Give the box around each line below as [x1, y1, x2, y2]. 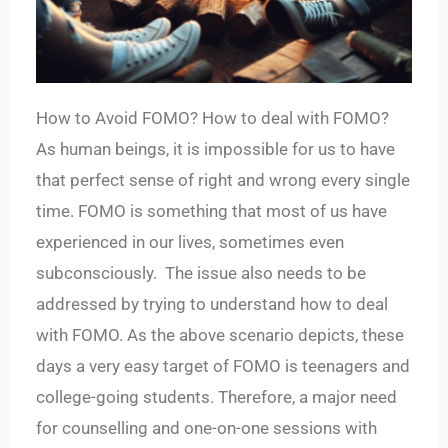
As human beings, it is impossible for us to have [36, 139, 396, 160]
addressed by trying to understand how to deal [36, 294, 389, 315]
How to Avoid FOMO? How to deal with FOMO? [36, 108, 390, 129]
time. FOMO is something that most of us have [36, 201, 388, 222]
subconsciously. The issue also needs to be [36, 263, 367, 284]
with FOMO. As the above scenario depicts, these [36, 325, 405, 346]
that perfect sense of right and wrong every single [36, 170, 411, 191]
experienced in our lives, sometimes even [36, 232, 345, 253]
